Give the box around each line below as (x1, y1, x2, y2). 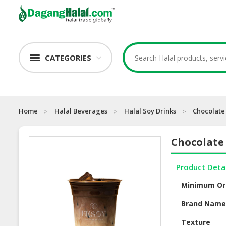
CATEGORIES (45, 52, 91, 63)
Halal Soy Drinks (124, 106, 176, 116)
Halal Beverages (54, 106, 107, 116)
